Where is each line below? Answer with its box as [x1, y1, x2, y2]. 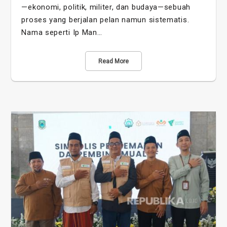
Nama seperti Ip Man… [21, 27, 102, 37]
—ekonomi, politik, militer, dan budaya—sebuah [21, 2, 191, 12]
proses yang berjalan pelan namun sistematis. [21, 15, 190, 24]
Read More [98, 57, 129, 65]
